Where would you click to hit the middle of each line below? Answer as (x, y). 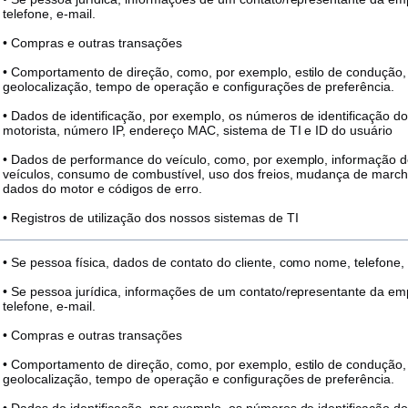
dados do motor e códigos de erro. (102, 189)
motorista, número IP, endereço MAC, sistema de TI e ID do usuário (198, 130)
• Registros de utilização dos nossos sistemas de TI (151, 218)
